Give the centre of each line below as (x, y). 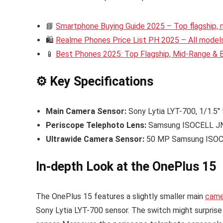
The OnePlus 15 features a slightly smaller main (120, 197)
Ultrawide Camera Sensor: (95, 139)
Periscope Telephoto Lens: (96, 125)
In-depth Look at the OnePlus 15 (126, 167)
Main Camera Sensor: (86, 111)
